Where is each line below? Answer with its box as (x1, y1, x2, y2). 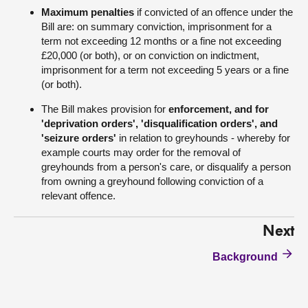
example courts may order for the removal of (41, 146, 241, 158)
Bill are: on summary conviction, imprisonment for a (41, 21, 272, 32)
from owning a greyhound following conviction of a (41, 175, 263, 187)
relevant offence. (41, 190, 115, 201)
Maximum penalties (41, 6, 134, 18)
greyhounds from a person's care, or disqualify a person (41, 161, 291, 173)
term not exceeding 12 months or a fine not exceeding (41, 35, 281, 47)
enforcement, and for (168, 103, 269, 115)
